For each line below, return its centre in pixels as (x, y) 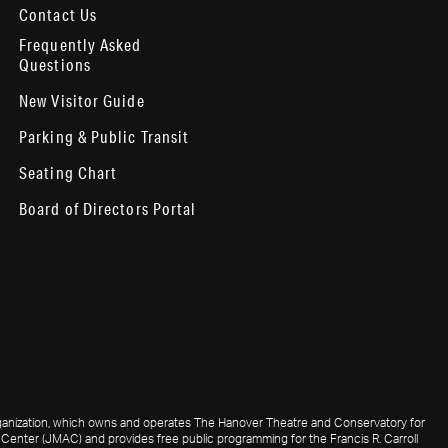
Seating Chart (68, 172)
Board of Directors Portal (108, 208)
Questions (55, 64)
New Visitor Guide (82, 100)
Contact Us (58, 14)
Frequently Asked (80, 44)
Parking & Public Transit (104, 136)
